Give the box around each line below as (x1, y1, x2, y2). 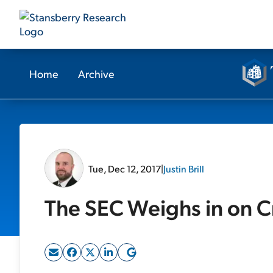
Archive (78, 66, 115, 80)
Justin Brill (163, 161, 204, 175)
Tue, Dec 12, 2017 (88, 161, 161, 175)
